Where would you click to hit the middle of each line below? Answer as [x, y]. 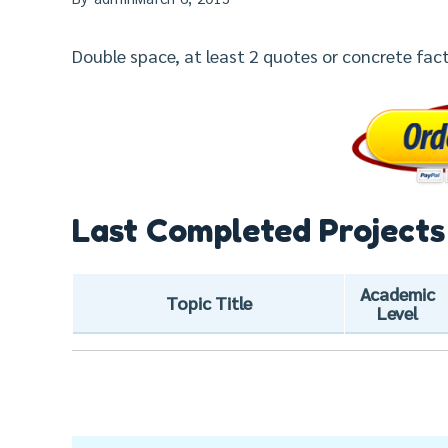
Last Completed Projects [258, 230]
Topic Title [208, 302]
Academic [397, 293]
